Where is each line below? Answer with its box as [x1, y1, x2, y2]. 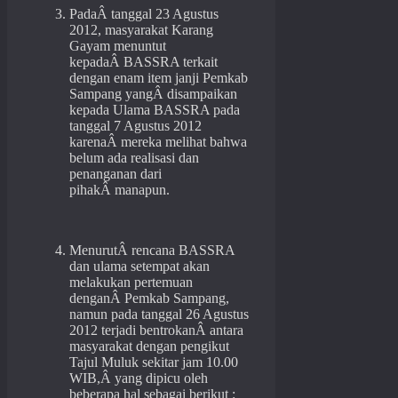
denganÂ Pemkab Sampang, [69, 291, 229, 306]
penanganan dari [69, 166, 162, 182]
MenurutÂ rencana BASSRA [69, 243, 235, 259]
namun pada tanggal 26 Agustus [69, 306, 249, 322]
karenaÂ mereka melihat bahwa [69, 134, 247, 150]
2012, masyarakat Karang [69, 22, 213, 38]
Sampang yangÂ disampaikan [69, 86, 237, 102]
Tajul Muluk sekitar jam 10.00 [69, 354, 238, 370]
